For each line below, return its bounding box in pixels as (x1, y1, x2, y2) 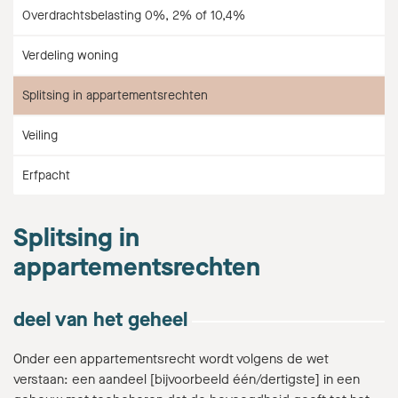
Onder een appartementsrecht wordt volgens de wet (13, 350, 329, 368)
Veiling (22, 127, 58, 144)
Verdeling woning (22, 47, 118, 64)
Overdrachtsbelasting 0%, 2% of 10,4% (22, 7, 245, 24)
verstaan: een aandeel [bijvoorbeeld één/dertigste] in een (13, 370, 360, 388)
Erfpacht (22, 167, 70, 184)
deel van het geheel (13, 306, 187, 332)
